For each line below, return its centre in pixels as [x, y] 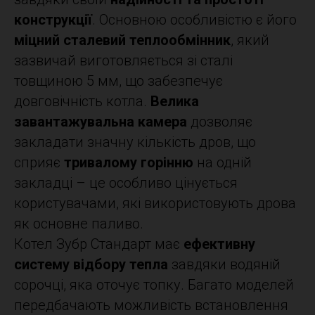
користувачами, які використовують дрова [155, 203]
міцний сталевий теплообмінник [122, 40]
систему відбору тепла [91, 264]
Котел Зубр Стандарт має [99, 244]
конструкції [53, 20]
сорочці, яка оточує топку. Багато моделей [154, 285]
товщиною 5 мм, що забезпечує [118, 81]
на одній [223, 162]
